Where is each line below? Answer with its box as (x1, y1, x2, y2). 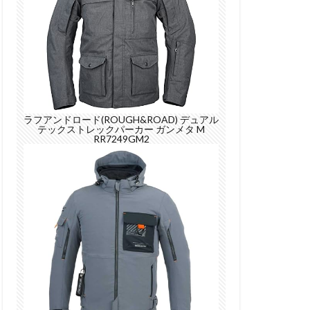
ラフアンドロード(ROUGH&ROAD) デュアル (24, 113, 219, 125)
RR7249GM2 (93, 132, 149, 145)
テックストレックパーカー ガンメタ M (37, 122, 205, 135)
